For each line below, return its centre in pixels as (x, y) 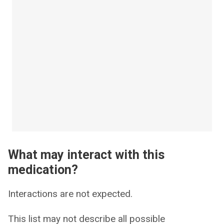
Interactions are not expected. (70, 194)
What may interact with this (86, 155)
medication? (43, 170)
